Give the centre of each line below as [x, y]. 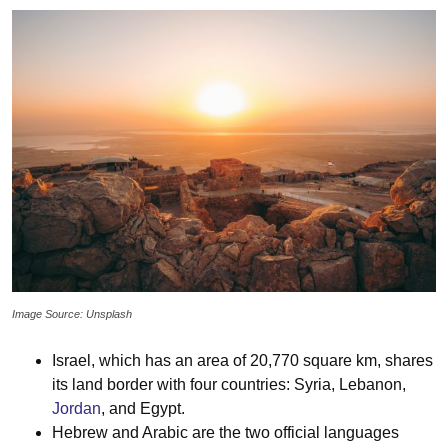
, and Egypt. [143, 409]
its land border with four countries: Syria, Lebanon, [229, 385]
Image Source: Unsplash [72, 314]
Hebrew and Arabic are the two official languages [225, 433]
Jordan [76, 409]
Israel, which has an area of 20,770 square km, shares [242, 361]
